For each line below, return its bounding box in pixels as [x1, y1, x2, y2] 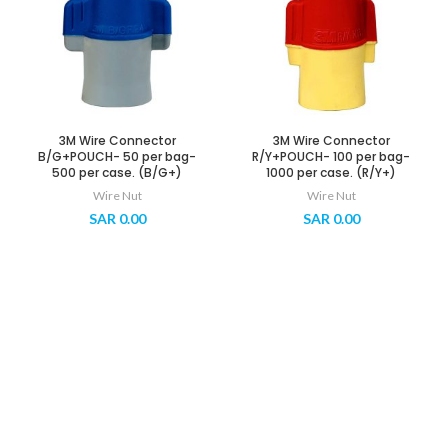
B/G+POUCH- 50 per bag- [38, 148, 196, 166]
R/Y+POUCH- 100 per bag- [252, 148, 410, 166]
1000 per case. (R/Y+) [266, 164, 396, 182]
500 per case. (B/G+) [52, 164, 182, 182]
